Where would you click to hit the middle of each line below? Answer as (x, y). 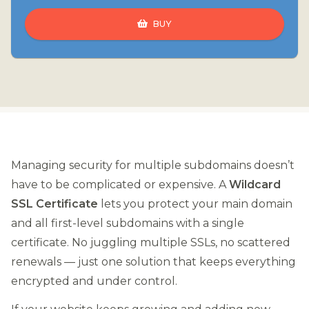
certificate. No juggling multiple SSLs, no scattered (151, 243)
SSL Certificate (54, 204)
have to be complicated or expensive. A (120, 185)
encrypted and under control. (94, 281)
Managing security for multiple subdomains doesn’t (153, 166)
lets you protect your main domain (195, 204)
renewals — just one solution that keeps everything (153, 262)
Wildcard (255, 185)
